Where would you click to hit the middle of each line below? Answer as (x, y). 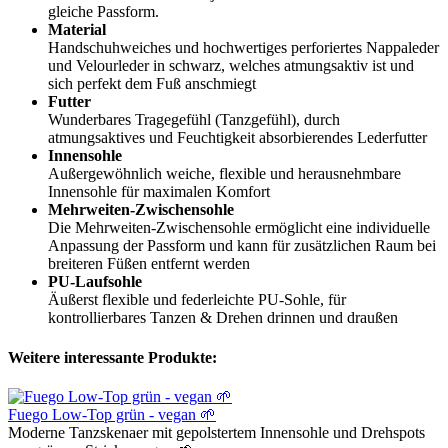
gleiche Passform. (103, 12)
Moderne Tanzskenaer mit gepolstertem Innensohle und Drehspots (216, 432)
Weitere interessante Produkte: (112, 357)
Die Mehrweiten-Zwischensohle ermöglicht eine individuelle (239, 228)
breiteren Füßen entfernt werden (149, 264)
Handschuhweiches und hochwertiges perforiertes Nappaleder (243, 48)
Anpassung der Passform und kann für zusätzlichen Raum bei (242, 246)
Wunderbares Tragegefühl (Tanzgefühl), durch (194, 120)
